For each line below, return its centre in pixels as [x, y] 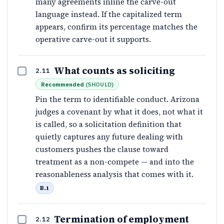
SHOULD [99, 84]
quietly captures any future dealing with [109, 137]
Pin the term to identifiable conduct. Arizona [117, 99]
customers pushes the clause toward [102, 149]
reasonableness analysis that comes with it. [114, 174]
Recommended [62, 84]
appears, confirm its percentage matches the [116, 27]
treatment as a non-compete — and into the [115, 162]
